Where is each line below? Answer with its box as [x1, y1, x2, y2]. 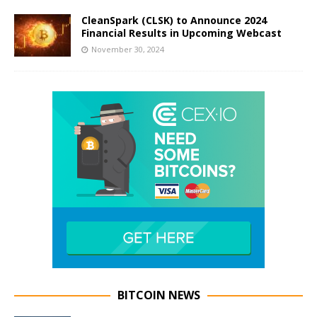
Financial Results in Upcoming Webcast [81, 25, 282, 40]
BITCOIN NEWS [117, 287, 200, 303]
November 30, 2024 [91, 43, 164, 54]
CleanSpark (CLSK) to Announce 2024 [81, 13, 267, 27]
